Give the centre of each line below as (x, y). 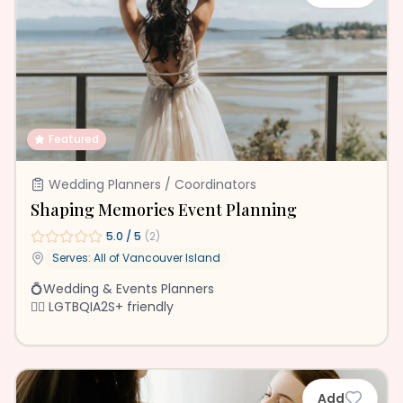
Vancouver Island (171, 258)
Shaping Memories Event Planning (164, 210)
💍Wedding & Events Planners (122, 289)
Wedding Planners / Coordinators (152, 184)
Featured (74, 139)
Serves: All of (87, 258)
